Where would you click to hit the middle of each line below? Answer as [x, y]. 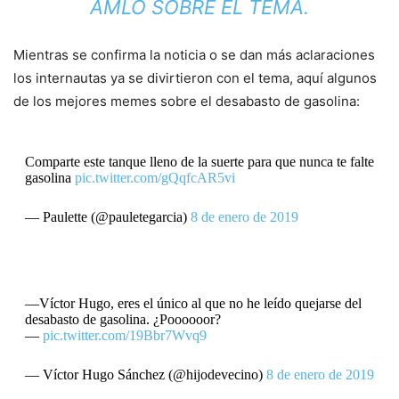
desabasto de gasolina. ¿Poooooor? [122, 319]
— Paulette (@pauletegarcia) [107, 216]
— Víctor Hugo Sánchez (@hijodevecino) [145, 374]
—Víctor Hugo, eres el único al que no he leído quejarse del [193, 303]
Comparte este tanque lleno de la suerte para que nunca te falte [199, 161]
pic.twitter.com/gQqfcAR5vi [155, 177]
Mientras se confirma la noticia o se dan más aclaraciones [194, 54]
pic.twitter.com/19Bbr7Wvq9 [124, 335]
